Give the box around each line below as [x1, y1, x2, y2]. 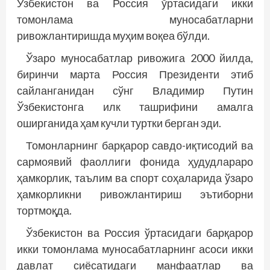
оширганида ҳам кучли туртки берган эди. [17, 116, 221, 130]
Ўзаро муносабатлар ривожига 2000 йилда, [26, 51, 253, 64]
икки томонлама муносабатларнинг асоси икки [17, 242, 253, 256]
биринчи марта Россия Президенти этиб [17, 67, 253, 81]
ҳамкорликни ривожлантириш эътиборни [17, 187, 253, 201]
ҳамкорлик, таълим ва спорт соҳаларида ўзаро [17, 171, 253, 184]
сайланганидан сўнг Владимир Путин [17, 83, 253, 97]
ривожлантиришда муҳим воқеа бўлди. [17, 28, 210, 42]
